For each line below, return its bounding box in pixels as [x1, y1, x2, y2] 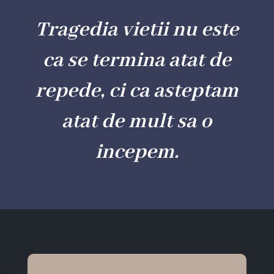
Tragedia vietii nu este [35, 17, 239, 43]
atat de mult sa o [62, 109, 212, 135]
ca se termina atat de [42, 48, 231, 73]
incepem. [95, 139, 179, 165]
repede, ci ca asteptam [35, 78, 239, 104]
